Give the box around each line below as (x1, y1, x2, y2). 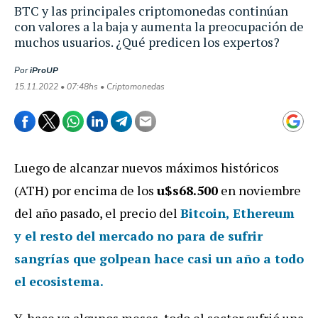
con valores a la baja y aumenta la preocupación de (14, 17, 304, 35)
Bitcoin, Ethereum (180, 204, 295, 221)
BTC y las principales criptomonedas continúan (14, 1, 288, 19)
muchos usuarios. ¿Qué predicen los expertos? (14, 33, 280, 50)
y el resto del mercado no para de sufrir (14, 226, 263, 244)
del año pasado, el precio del (14, 204, 180, 221)
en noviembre (218, 181, 301, 199)
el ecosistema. (14, 272, 104, 290)
